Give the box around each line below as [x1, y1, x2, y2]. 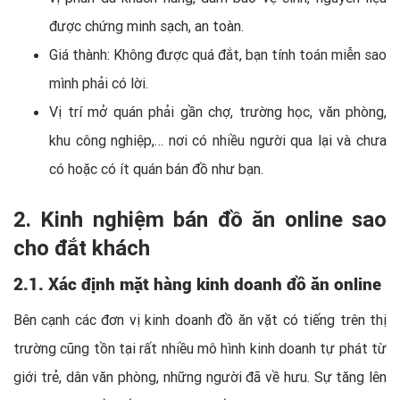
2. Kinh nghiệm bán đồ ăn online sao [13, 205, 387, 232]
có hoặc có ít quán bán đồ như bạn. [49, 159, 263, 178]
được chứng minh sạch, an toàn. [49, 16, 244, 35]
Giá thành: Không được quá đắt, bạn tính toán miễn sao [49, 45, 387, 63]
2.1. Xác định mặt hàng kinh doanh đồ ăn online [13, 271, 381, 295]
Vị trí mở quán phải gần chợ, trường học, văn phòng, [49, 102, 387, 121]
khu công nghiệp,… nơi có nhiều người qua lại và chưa [49, 130, 387, 149]
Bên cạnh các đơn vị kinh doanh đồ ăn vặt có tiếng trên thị [13, 310, 387, 329]
